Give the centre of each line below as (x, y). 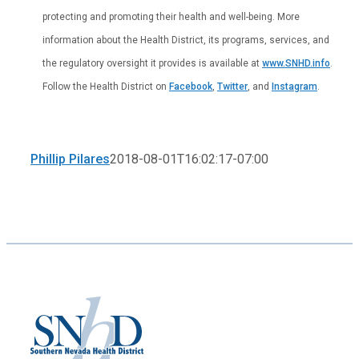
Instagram (294, 86)
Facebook (191, 86)
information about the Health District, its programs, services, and (186, 40)
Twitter (232, 86)
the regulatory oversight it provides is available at (152, 63)
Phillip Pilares (70, 159)
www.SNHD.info (296, 63)
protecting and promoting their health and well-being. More (171, 16)
